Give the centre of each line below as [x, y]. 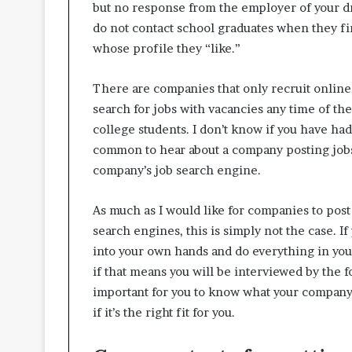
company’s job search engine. [177, 170]
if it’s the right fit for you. [164, 312]
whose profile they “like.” [167, 48]
